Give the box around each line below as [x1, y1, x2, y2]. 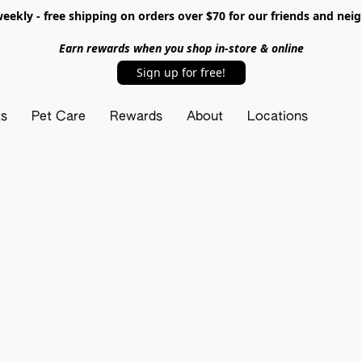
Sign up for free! [137, 65, 225, 80]
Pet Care [32, 111, 86, 124]
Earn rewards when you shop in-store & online [58, 40, 304, 56]
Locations [247, 111, 309, 124]
